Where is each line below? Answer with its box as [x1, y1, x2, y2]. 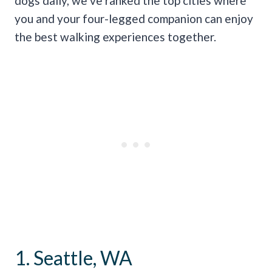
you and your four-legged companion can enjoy [15, 11, 253, 25]
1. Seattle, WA [15, 245, 132, 270]
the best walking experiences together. [15, 29, 216, 44]
